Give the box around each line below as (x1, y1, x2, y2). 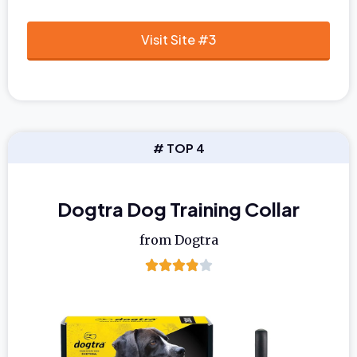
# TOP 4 (152, 139, 205, 155)
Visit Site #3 (140, 30, 217, 48)
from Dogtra (139, 231, 218, 248)
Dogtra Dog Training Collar (57, 196, 300, 221)
